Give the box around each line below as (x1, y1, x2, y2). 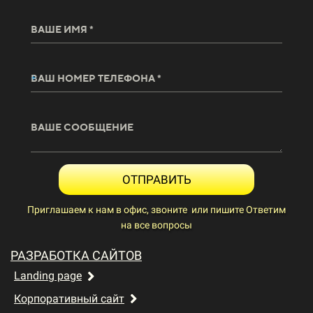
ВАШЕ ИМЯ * (31, 24, 94, 36)
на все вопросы (121, 219, 192, 231)
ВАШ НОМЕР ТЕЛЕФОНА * (31, 73, 161, 85)
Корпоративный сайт (14, 291, 124, 305)
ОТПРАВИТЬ (122, 173, 191, 187)
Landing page (14, 269, 82, 283)
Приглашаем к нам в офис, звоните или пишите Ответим (27, 204, 286, 216)
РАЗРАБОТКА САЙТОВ (10, 248, 142, 263)
